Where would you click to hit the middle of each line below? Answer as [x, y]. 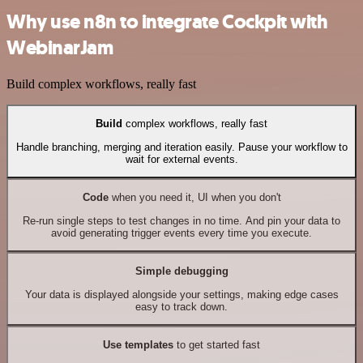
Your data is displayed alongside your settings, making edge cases [181, 294]
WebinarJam [60, 48]
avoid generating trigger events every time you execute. [181, 233]
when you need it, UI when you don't [194, 198]
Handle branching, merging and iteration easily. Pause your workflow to [181, 147]
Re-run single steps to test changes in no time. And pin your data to [181, 220]
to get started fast [217, 345]
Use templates [138, 345]
